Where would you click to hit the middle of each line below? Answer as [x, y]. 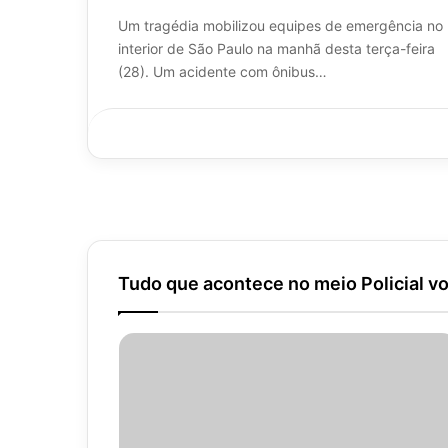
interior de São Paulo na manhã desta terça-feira [277, 48]
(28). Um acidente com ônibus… [223, 71]
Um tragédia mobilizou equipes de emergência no [281, 25]
